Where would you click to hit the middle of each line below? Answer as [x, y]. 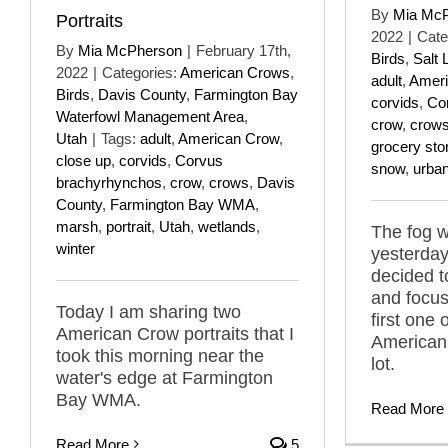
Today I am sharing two [148, 311]
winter [75, 248]
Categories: [141, 72]
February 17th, [243, 50]
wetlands [227, 226]
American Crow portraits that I [175, 333]
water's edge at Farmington [164, 377]
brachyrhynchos [109, 182]
